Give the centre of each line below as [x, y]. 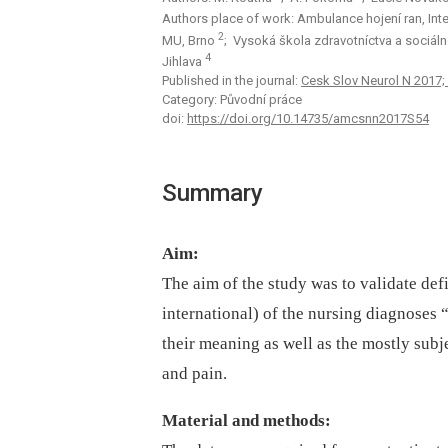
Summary [212, 193]
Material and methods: [246, 421]
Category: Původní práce [232, 100]
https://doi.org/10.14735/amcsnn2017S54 [308, 119]
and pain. [194, 374]
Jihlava [183, 62]
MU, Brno [190, 41]
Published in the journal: [231, 81]
